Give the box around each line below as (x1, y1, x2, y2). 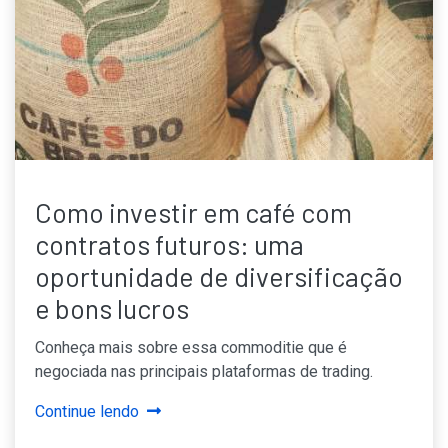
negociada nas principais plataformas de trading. (35, 362, 373, 382)
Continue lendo (35, 402, 139, 422)
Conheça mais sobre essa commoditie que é (35, 338, 347, 358)
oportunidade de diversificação (35, 260, 403, 293)
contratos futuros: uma (35, 228, 304, 261)
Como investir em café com (35, 196, 352, 229)
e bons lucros (35, 292, 189, 325)
